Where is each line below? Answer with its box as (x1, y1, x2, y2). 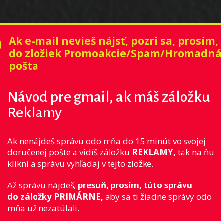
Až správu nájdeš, (7, 179, 78, 191)
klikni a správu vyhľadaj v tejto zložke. (7, 158, 155, 170)
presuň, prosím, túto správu (77, 179, 192, 191)
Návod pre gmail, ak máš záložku (7, 89, 210, 105)
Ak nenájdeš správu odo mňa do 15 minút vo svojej (7, 135, 206, 147)
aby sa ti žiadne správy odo (103, 190, 212, 202)
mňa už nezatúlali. (7, 202, 79, 214)
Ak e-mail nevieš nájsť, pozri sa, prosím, (9, 34, 218, 48)
